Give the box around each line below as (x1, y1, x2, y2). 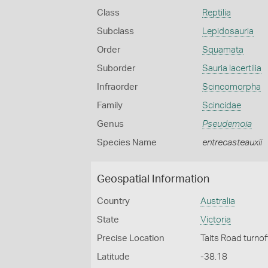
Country (97, 197, 130, 206)
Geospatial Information (97, 174, 209, 185)
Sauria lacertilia (202, 64, 261, 73)
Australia (200, 197, 236, 206)
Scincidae (202, 101, 241, 110)
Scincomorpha (202, 83, 261, 92)
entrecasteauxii (202, 138, 262, 147)
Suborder (97, 64, 135, 73)
